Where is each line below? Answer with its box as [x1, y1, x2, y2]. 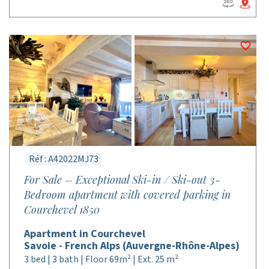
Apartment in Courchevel [24, 226, 145, 241]
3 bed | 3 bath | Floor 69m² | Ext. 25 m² [24, 253, 178, 266]
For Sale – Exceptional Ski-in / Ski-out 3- [24, 172, 220, 187]
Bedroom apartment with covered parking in [24, 187, 231, 202]
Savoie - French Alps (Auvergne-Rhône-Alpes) [24, 238, 240, 253]
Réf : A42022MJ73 [29, 153, 98, 166]
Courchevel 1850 [24, 202, 100, 217]
